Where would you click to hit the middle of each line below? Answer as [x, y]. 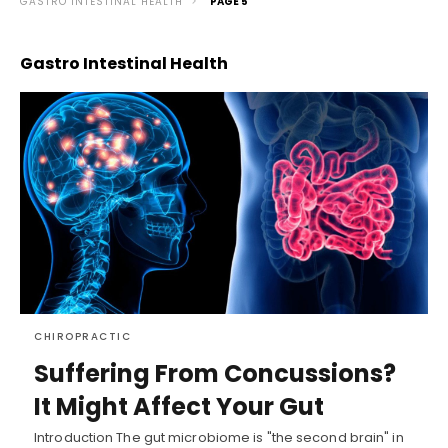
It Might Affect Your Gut [179, 406]
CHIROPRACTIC [82, 336]
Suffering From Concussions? [215, 373]
